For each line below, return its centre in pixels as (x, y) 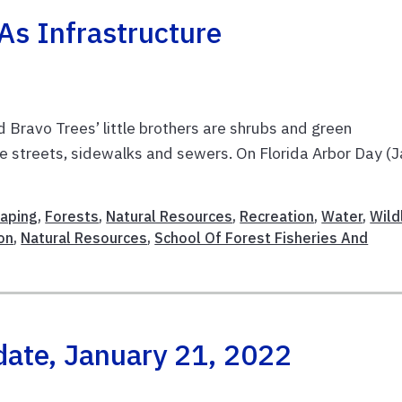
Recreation (277, 216)
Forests (72, 216)
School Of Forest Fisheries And (262, 237)
